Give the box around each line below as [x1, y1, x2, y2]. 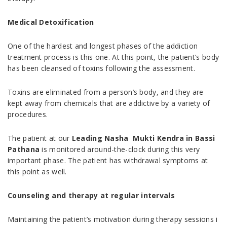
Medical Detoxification [8, 17, 96, 27]
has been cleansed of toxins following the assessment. [8, 63, 195, 73]
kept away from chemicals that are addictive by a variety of [8, 98, 210, 108]
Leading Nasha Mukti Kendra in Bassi [71, 133, 215, 143]
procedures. [8, 109, 48, 120]
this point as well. [8, 167, 67, 177]
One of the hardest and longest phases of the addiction [8, 41, 198, 51]
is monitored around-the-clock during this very [40, 144, 200, 155]
